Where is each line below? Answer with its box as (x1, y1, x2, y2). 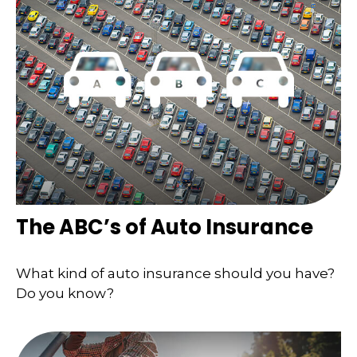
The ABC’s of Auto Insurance (16, 213, 313, 242)
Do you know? (16, 284, 114, 301)
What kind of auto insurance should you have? (16, 265, 335, 281)
